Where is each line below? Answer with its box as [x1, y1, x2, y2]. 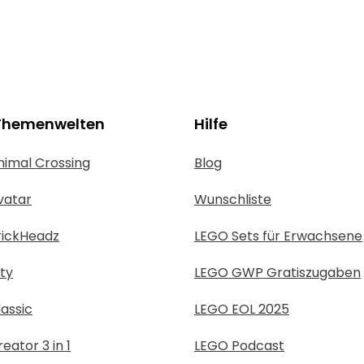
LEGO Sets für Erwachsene [194, 227, 362, 245]
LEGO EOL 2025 [194, 300, 289, 318]
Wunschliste [194, 190, 271, 209]
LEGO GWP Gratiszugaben [194, 263, 361, 282]
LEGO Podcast [194, 336, 284, 355]
